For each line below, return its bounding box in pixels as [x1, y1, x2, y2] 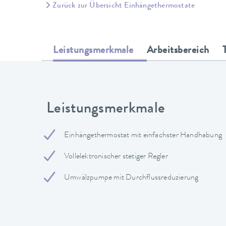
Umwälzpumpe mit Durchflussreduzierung [64, 174, 199, 182]
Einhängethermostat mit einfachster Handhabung [64, 131, 222, 140]
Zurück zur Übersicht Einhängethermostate [52, 2, 195, 10]
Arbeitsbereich [146, 46, 209, 56]
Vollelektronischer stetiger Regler [64, 152, 168, 161]
